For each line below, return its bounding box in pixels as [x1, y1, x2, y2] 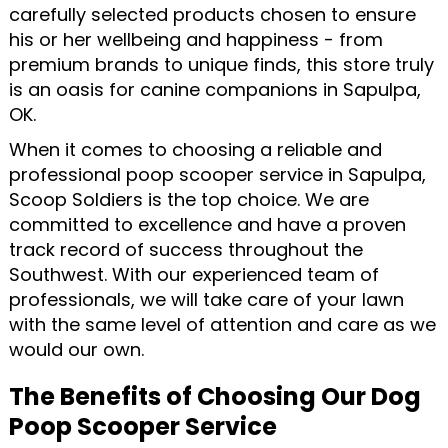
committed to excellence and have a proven [8, 212, 406, 238]
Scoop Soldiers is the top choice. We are [8, 187, 369, 213]
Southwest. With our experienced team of [8, 262, 379, 288]
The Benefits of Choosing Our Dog [8, 380, 421, 414]
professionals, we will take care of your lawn [8, 287, 404, 313]
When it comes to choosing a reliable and [8, 137, 382, 163]
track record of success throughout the [8, 237, 363, 263]
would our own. [8, 337, 144, 363]
